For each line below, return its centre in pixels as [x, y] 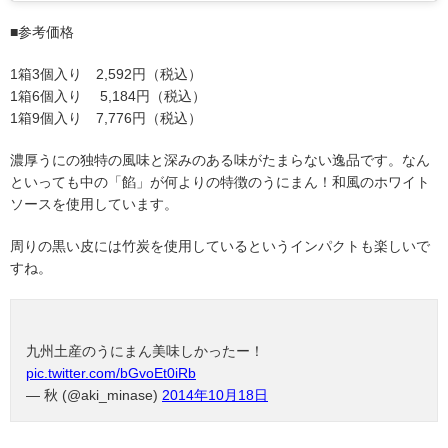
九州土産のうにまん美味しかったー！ [145, 351]
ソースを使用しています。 [94, 204]
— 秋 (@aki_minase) [94, 395]
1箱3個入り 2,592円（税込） [106, 74]
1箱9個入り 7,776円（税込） [106, 118]
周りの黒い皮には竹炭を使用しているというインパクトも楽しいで [220, 246]
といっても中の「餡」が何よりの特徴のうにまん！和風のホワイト [220, 182]
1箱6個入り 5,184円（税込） [108, 96]
